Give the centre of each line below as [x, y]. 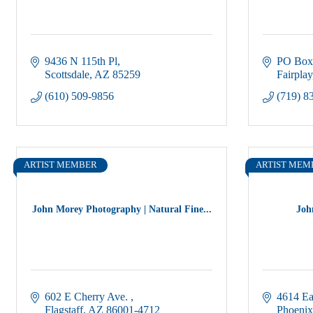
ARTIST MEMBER [60, 165]
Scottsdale [67, 74]
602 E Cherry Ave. [88, 297]
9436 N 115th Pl [81, 61]
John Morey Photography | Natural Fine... [122, 209]
